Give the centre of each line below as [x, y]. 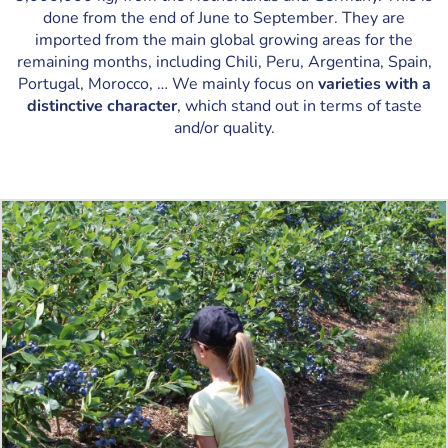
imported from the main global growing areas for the [224, 40]
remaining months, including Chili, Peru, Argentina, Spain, [224, 62]
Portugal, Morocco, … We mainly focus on [167, 84]
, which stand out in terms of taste [299, 106]
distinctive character [101, 106]
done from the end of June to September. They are [224, 18]
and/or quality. [224, 128]
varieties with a [374, 84]
